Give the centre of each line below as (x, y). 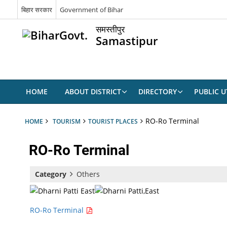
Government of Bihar (91, 9)
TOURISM (66, 121)
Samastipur (126, 41)
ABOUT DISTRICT (93, 91)
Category (50, 174)
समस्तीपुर (110, 29)
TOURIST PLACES (113, 121)
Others (88, 174)
